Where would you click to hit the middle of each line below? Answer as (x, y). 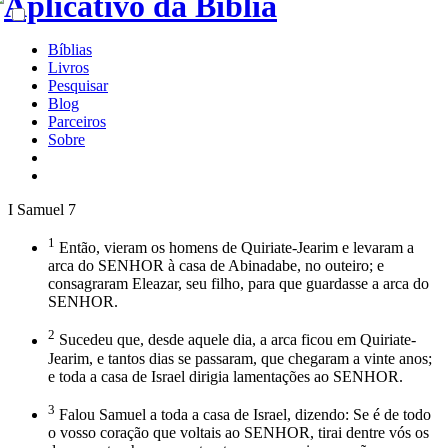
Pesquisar (78, 85)
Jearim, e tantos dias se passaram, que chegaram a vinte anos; (240, 358)
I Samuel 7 (42, 209)
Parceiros (77, 121)
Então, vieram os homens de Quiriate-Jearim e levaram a (234, 248)
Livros (68, 67)
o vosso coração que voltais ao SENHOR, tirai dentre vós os (238, 432)
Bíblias (70, 49)
